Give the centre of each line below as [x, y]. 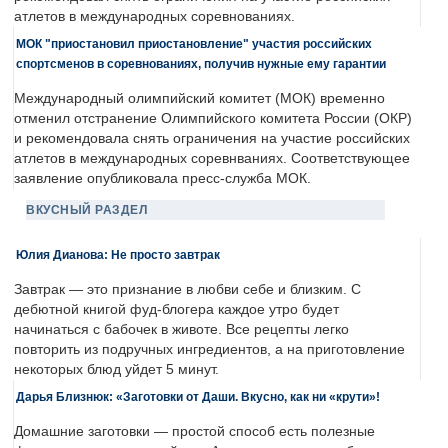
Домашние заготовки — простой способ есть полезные [194, 432]
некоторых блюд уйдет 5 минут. [116, 370]
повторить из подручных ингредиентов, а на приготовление [209, 350]
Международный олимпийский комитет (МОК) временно [199, 99]
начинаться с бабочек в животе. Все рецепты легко [181, 330]
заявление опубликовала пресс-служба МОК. [162, 179]
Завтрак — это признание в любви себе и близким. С [187, 290]
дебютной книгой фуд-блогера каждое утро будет [176, 310]
